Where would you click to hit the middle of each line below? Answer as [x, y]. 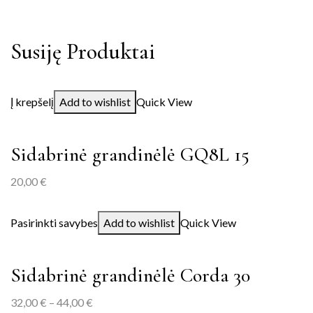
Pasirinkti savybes [54, 223]
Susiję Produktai [83, 51]
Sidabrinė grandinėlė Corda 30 [130, 275]
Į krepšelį [32, 102]
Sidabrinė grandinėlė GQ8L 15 [130, 154]
